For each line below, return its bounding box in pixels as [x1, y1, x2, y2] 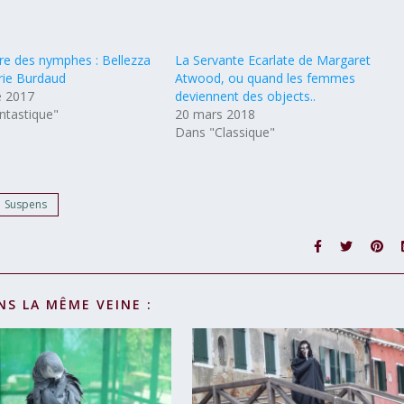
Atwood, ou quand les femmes [175, 69, 356, 87]
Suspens [5, 197, 47, 212]
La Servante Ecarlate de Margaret [175, 51, 372, 69]
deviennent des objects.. [175, 87, 317, 105]
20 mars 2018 [175, 106, 256, 123]
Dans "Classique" [175, 124, 276, 141]
